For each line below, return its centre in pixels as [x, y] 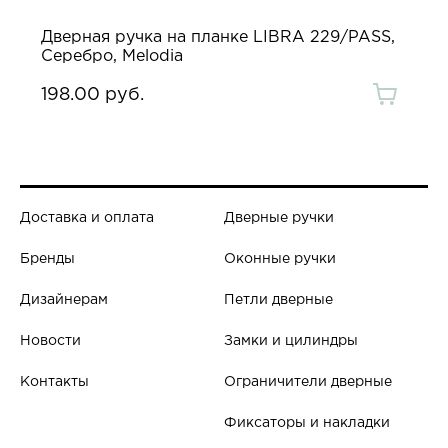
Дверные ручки [279, 218]
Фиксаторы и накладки [307, 423]
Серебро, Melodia [112, 57]
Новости [50, 341]
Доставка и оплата [87, 218]
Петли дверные [278, 300]
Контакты [54, 382]
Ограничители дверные [308, 382]
